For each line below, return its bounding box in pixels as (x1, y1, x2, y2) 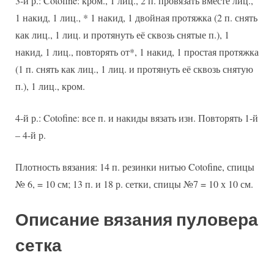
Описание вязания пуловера (15, 209, 258, 230)
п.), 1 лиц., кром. (15, 79, 85, 92)
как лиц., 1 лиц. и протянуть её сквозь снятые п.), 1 (15, 28, 229, 41)
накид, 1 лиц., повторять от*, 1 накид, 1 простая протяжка (15, 45, 259, 58)
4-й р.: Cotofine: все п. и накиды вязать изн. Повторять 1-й (15, 111, 258, 124)
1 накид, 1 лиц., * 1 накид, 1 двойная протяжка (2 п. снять (15, 10, 257, 24)
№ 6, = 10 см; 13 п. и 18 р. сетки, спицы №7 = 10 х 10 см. (15, 177, 253, 190)
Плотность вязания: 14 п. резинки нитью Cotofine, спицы (15, 160, 254, 173)
